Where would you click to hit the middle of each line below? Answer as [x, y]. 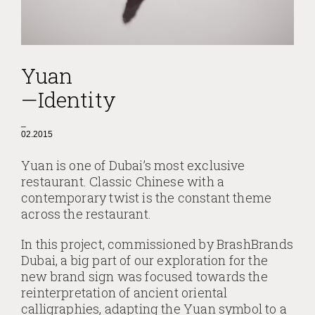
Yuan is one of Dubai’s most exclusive [133, 166]
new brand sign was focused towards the [144, 277]
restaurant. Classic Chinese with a [123, 182]
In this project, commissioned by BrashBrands [157, 244]
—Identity [69, 100]
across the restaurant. [86, 214]
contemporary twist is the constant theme [147, 198]
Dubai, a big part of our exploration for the [144, 261]
